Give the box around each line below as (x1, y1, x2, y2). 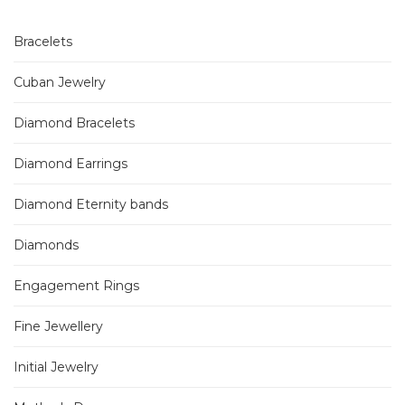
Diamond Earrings (14, 155, 127, 172)
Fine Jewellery (14, 318, 103, 334)
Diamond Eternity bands (14, 196, 168, 212)
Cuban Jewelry (14, 74, 106, 90)
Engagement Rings (14, 278, 139, 294)
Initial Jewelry (14, 359, 99, 375)
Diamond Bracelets (14, 115, 135, 131)
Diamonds (14, 237, 79, 253)
